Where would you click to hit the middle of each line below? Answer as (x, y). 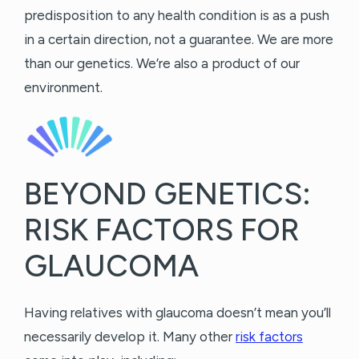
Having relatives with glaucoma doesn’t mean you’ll (177, 313)
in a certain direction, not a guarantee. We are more (179, 40)
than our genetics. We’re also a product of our (162, 64)
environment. (65, 88)
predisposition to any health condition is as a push (177, 16)
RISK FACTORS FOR (162, 230)
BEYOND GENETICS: (167, 194)
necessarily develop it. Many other (130, 337)
